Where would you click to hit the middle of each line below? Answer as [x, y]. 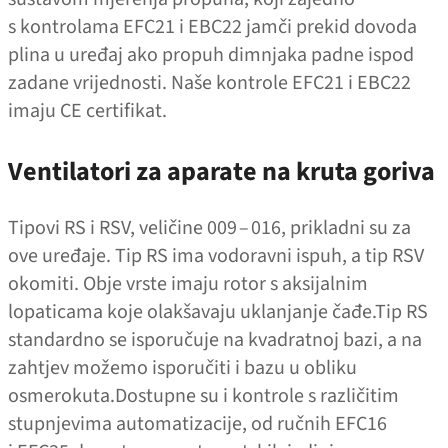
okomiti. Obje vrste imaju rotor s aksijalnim [188, 284]
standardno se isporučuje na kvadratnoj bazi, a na [215, 340]
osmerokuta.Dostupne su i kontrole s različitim [203, 396]
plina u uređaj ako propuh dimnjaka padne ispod [211, 54]
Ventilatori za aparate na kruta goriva [224, 172]
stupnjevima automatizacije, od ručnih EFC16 [197, 424]
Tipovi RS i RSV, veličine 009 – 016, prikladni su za [209, 228]
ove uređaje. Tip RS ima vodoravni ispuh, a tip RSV [216, 256]
